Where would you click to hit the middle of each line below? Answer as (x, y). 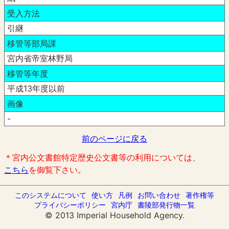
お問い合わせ (159, 195)
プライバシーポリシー (70, 204)
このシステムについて (51, 195)
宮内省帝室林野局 (40, 59)
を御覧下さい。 (57, 169)
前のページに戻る (114, 139)
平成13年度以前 (36, 89)
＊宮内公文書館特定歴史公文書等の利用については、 (102, 157)
